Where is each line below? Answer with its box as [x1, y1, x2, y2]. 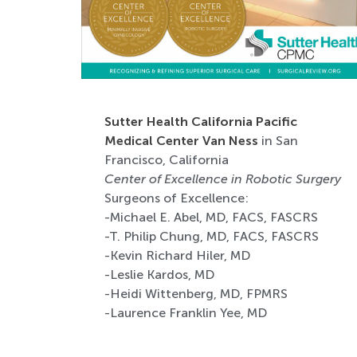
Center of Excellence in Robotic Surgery [104, 171, 341, 186]
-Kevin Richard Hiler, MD [104, 247, 250, 263]
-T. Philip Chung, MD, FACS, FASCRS [104, 228, 319, 244]
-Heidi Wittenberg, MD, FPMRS [104, 285, 288, 301]
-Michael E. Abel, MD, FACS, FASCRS [104, 209, 318, 225]
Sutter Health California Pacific [104, 113, 297, 129]
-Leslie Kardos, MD [104, 266, 214, 282]
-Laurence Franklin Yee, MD [104, 304, 267, 320]
